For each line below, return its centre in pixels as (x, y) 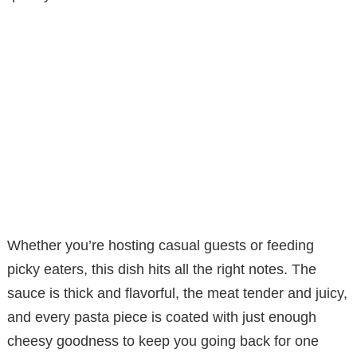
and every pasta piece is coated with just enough (162, 318)
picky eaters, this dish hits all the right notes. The (162, 270)
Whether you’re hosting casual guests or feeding (161, 246)
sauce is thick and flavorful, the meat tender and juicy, (177, 294)
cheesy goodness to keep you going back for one (163, 341)
